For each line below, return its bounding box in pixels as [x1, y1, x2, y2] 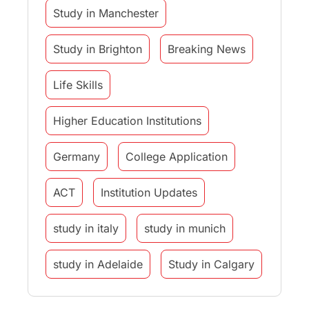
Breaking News [168, 42, 246, 57]
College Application [126, 150, 228, 164]
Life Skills [53, 78, 103, 92]
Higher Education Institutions [53, 114, 201, 128]
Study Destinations [53, 293, 150, 308]
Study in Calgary [168, 257, 255, 272]
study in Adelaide [53, 257, 143, 272]
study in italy [53, 221, 119, 236]
